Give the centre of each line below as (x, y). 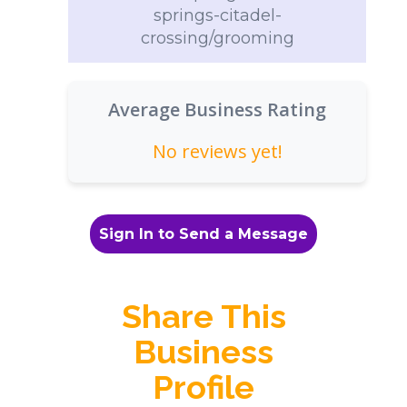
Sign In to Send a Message (203, 234)
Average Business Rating (217, 109)
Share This (203, 316)
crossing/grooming (217, 38)
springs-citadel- (217, 15)
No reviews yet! (217, 151)
